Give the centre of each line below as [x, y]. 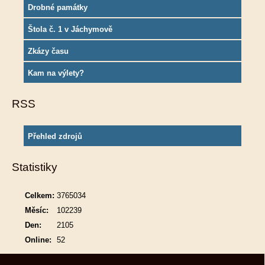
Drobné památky [58, 8]
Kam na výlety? [56, 73]
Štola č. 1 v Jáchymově [70, 30]
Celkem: [40, 196]
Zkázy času [48, 51]
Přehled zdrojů [55, 137]
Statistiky [35, 167]
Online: [38, 240]
